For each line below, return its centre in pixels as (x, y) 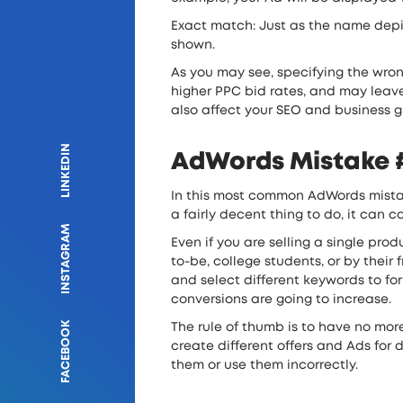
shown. (193, 45)
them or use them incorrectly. (264, 365)
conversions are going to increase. (281, 299)
